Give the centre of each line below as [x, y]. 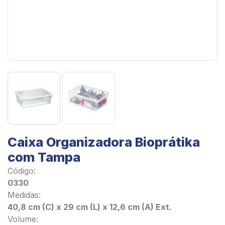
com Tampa [44, 157]
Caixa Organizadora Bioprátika [104, 142]
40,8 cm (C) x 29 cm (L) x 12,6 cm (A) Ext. [90, 207]
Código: [22, 171]
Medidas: [24, 195]
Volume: [23, 219]
